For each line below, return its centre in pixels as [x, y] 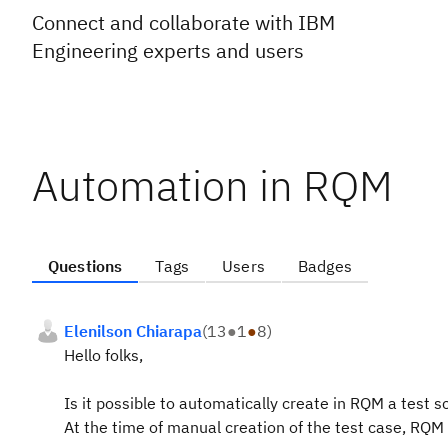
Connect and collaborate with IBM [183, 22]
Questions [85, 266]
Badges [324, 266]
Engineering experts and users [168, 50]
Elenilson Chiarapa [133, 331]
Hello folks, [103, 355]
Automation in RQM [212, 185]
